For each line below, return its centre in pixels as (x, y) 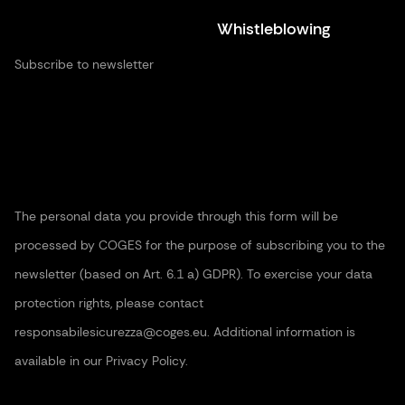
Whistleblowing (274, 29)
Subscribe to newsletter (84, 64)
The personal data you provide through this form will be (176, 216)
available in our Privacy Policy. (101, 361)
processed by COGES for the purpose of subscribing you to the (200, 245)
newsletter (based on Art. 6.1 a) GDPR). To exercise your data (193, 274)
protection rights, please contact (109, 303)
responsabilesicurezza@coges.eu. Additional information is (185, 332)
